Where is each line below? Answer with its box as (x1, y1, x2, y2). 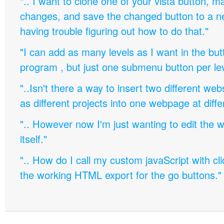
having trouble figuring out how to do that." (20, 23, 208, 38)
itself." (20, 131, 47, 146)
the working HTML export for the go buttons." (20, 167, 221, 182)
